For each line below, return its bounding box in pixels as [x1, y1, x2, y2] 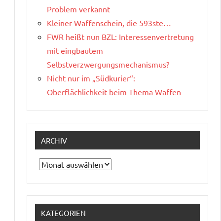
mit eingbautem [47, 45, 103, 55]
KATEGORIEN [41, 208, 86, 218]
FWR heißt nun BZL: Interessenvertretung [47, 31, 194, 41]
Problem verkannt [47, 3, 110, 14]
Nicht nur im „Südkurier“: [47, 73, 135, 83]
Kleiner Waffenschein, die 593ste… [47, 17, 171, 28]
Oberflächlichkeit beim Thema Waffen [47, 86, 181, 97]
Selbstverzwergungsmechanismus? [47, 59, 169, 69]
